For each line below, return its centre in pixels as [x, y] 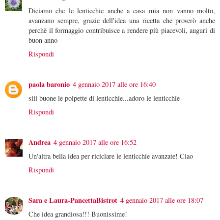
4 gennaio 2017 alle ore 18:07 [162, 200]
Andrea [40, 142]
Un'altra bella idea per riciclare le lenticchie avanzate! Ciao [111, 156]
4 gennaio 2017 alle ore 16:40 [114, 84]
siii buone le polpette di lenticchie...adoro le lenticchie [104, 98]
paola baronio [49, 84]
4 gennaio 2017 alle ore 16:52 [95, 142]
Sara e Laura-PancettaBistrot [73, 200]
